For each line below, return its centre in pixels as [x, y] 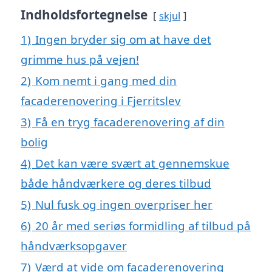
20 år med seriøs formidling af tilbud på [143, 226]
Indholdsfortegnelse [84, 15]
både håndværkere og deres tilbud [116, 183]
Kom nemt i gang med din [106, 80]
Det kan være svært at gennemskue [132, 163]
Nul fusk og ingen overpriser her [124, 204]
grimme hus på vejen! [80, 59]
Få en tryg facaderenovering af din [130, 122]
